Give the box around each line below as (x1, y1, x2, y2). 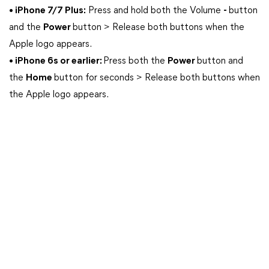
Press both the (103, 56, 168, 66)
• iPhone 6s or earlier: (9, 56, 103, 66)
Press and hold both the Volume (86, 6, 223, 16)
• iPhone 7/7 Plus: (9, 6, 86, 16)
